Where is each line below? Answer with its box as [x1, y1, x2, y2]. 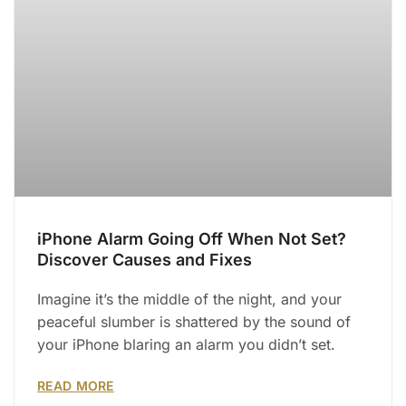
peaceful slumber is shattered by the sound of [37, 313, 351, 332]
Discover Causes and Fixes [37, 250, 252, 270]
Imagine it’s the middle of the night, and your [37, 290, 342, 309]
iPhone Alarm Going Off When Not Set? [37, 229, 346, 249]
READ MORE [37, 378, 114, 394]
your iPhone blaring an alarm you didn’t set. [37, 335, 335, 354]
